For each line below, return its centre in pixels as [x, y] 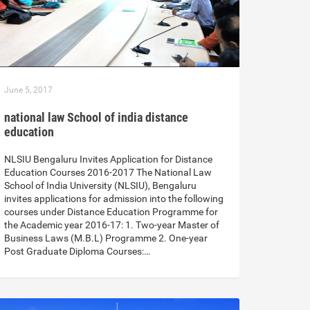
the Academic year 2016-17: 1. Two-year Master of [112, 225]
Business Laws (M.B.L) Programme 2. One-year [106, 238]
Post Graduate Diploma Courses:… [77, 252]
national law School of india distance [96, 118]
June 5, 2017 [28, 90]
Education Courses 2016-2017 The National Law [108, 173]
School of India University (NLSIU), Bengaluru [100, 186]
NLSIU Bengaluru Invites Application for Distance [108, 159]
